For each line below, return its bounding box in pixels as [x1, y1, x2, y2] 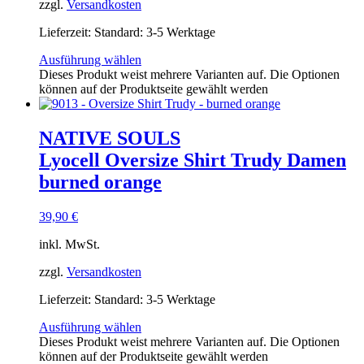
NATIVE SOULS [39, 127, 180, 149]
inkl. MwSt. [39, 236, 100, 251]
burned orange [39, 171, 162, 193]
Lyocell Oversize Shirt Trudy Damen [39, 149, 346, 171]
